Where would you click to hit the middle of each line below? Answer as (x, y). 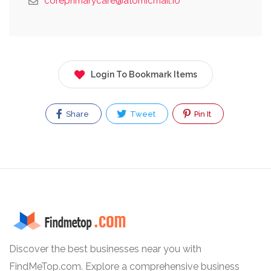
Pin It (202, 114)
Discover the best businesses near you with (105, 249)
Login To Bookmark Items (144, 74)
